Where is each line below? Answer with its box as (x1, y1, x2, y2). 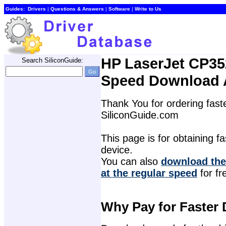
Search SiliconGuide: (22, 56, 83, 64)
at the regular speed (101, 167, 197, 179)
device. (101, 144, 133, 156)
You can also (101, 156, 161, 167)
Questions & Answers (50, 6, 104, 12)
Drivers (28, 6, 46, 12)
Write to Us (135, 6, 161, 12)
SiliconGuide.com (101, 109, 179, 121)
